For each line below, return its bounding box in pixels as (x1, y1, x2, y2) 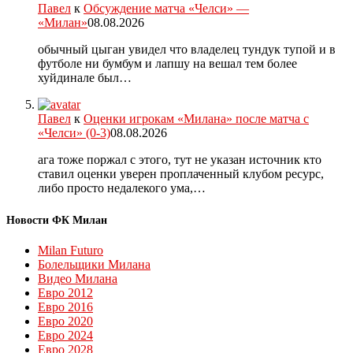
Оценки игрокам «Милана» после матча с (84, 112, 309, 126)
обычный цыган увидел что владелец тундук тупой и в (38, 43, 336, 57)
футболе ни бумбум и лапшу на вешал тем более (38, 57, 297, 71)
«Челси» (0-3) (38, 126, 110, 140)
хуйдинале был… (38, 71, 132, 85)
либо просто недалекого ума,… (38, 181, 206, 195)
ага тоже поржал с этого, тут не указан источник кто (38, 153, 321, 167)
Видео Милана (38, 271, 117, 285)
